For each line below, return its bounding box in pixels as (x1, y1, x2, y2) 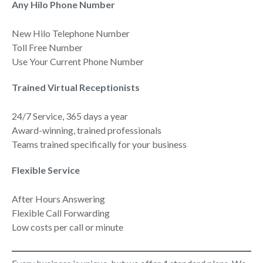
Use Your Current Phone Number (12, 56, 144, 67)
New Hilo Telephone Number (12, 28, 130, 39)
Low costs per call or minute (12, 221, 123, 232)
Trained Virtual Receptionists (12, 82, 140, 93)
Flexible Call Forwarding (12, 207, 110, 218)
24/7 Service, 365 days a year (12, 110, 128, 122)
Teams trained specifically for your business (12, 139, 187, 150)
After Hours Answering (12, 193, 105, 204)
